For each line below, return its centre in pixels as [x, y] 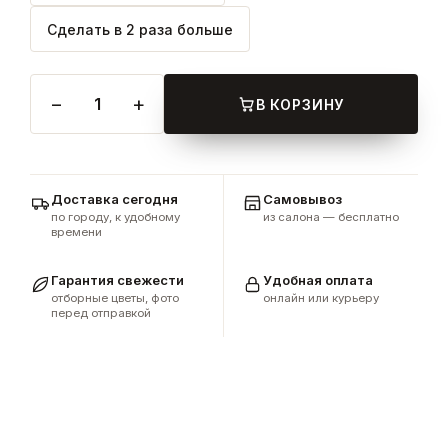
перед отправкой [101, 313]
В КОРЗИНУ [300, 104]
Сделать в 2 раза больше [140, 29]
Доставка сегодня [114, 199]
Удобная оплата [318, 280]
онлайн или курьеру [321, 298]
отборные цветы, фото [115, 298]
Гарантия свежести [117, 280]
